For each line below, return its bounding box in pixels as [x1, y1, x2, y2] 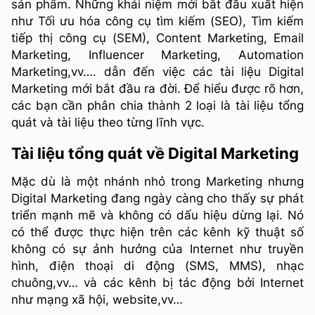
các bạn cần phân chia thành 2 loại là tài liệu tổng [11, 98, 304, 112]
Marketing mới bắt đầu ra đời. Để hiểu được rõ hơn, [11, 81, 304, 96]
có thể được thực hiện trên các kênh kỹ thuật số [11, 224, 304, 239]
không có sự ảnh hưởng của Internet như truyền [11, 241, 304, 256]
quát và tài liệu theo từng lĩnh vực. [11, 115, 205, 129]
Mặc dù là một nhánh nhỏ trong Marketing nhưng [11, 174, 304, 188]
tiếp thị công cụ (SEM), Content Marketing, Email [11, 30, 304, 45]
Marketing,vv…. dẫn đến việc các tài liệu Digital [11, 64, 304, 79]
